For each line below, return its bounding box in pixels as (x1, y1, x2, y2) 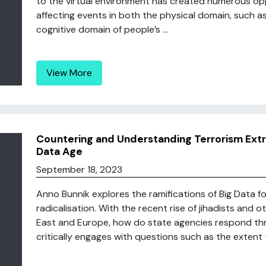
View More (46, 66, 92, 79)
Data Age (36, 145, 83, 158)
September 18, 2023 (36, 163, 122, 176)
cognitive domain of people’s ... (36, 23, 168, 36)
